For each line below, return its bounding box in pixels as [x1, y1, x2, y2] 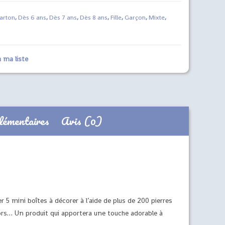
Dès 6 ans [18, 13, 46, 22]
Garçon [124, 13, 146, 22]
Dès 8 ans [79, 13, 107, 22]
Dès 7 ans [49, 13, 77, 22]
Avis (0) [61, 112, 102, 130]
